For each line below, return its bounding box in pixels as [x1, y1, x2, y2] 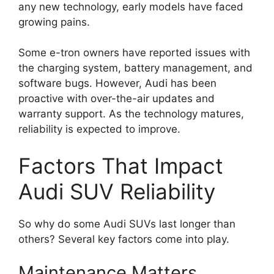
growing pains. [18, 15, 90, 28]
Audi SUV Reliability [18, 178, 215, 204]
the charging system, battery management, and [18, 62, 253, 75]
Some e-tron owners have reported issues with [18, 46, 250, 59]
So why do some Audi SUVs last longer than [18, 217, 235, 230]
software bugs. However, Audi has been [18, 77, 217, 90]
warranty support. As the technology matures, [18, 108, 244, 120]
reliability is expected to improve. [18, 123, 180, 136]
